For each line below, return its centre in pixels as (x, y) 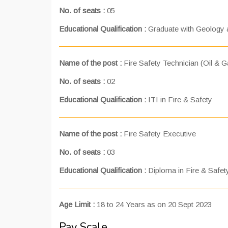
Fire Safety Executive (159, 134)
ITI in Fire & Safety (180, 99)
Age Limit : (78, 204)
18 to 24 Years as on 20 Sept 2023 (154, 204)
